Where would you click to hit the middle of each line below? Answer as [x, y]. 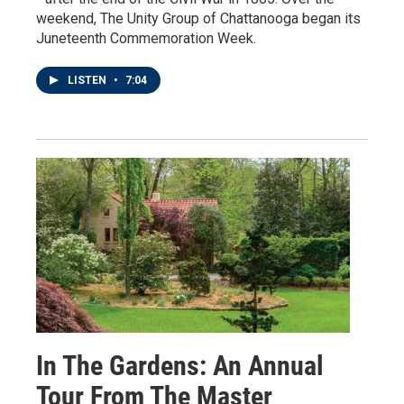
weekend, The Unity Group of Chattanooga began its [198, 18]
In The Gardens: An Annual [180, 365]
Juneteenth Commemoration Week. [146, 38]
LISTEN [88, 80]
